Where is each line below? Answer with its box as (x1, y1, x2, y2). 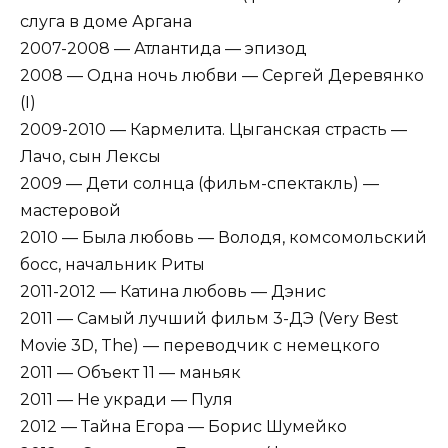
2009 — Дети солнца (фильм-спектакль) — (20, 174, 379, 194)
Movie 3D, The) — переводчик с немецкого (20, 336, 380, 356)
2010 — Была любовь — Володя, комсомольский (20, 228, 427, 248)
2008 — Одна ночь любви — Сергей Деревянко (20, 66, 424, 86)
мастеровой (20, 201, 121, 221)
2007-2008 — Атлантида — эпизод (20, 39, 307, 59)
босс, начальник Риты (20, 255, 205, 275)
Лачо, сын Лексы (20, 147, 161, 167)
